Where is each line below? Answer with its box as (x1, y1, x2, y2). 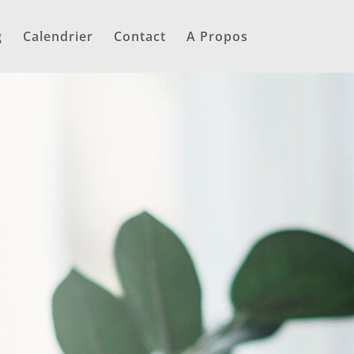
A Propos (186, 28, 248, 45)
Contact (113, 28, 166, 45)
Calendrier (22, 28, 93, 45)
